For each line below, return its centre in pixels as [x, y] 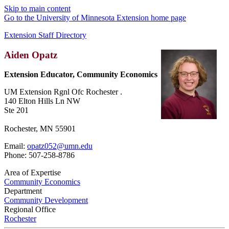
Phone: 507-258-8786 [39, 155]
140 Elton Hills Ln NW [42, 101]
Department [23, 191]
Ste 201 [16, 110]
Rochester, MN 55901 [40, 129]
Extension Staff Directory [45, 35]
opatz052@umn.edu [60, 146]
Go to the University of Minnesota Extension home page [95, 18]
